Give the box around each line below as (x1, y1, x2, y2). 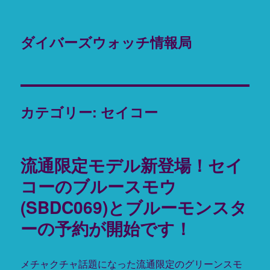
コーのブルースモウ (20, 174, 177, 198)
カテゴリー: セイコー (20, 102, 159, 122)
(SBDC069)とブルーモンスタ (20, 195, 248, 219)
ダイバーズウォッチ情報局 (20, 32, 192, 52)
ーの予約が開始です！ (20, 216, 192, 240)
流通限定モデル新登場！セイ (20, 152, 243, 177)
